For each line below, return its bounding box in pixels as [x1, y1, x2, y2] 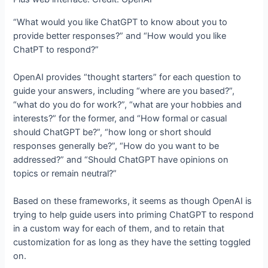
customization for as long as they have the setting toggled [13, 237, 251, 248]
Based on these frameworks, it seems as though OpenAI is [13, 196, 252, 207]
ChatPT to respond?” [13, 44, 99, 55]
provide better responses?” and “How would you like [13, 30, 227, 41]
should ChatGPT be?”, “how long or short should [13, 127, 212, 138]
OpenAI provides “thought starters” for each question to [13, 72, 242, 83]
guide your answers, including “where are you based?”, [13, 86, 235, 97]
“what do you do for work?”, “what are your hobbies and [13, 99, 242, 111]
